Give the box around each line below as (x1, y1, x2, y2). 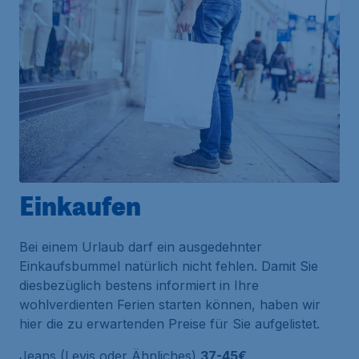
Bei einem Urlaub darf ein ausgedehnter (19, 239, 262, 256)
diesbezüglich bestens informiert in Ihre (19, 277, 259, 294)
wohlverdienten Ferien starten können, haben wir (19, 296, 321, 313)
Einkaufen (19, 188, 141, 224)
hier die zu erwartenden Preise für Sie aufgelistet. (19, 316, 320, 333)
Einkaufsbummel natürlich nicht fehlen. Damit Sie (19, 258, 318, 275)
